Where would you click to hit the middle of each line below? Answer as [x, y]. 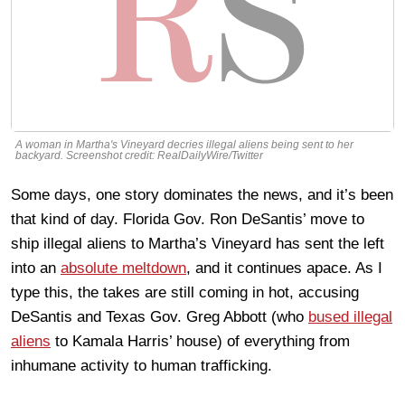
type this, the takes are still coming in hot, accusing [185, 293]
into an [36, 268]
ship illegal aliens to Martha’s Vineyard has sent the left [198, 244]
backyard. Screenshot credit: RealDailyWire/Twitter [139, 156]
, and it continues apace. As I [284, 268]
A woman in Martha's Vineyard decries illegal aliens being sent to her [184, 145]
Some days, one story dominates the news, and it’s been [202, 195]
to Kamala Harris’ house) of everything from [200, 342]
